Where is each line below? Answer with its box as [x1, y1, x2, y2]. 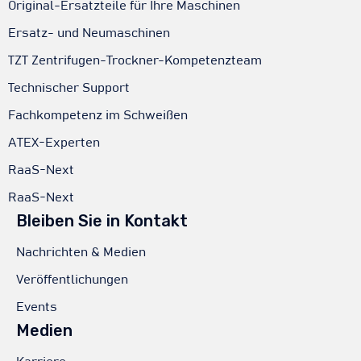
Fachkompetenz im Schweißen [8, 109, 188, 122]
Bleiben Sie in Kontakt [16, 211, 188, 231]
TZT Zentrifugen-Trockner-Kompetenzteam [8, 54, 262, 68]
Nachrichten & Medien [16, 246, 146, 259]
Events [16, 301, 57, 314]
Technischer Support [8, 81, 130, 95]
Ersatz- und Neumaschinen [8, 27, 170, 40]
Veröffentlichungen [16, 273, 128, 287]
